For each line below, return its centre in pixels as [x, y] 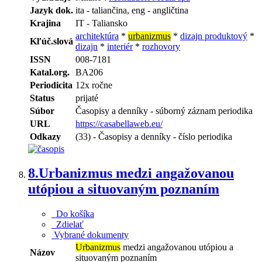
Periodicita [51, 85]
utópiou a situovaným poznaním [124, 189]
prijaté [87, 98]
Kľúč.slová [51, 41]
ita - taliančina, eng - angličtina [132, 10]
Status [42, 98]
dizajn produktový [214, 36]
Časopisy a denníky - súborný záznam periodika [164, 111]
